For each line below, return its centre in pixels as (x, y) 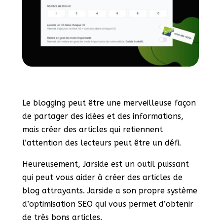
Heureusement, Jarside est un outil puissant (105, 164)
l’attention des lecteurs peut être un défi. (101, 143)
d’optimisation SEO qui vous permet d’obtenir (108, 204)
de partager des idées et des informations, (103, 116)
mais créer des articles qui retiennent (92, 130)
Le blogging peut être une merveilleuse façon (109, 103)
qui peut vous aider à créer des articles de (102, 178)
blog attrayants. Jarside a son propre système (110, 191)
